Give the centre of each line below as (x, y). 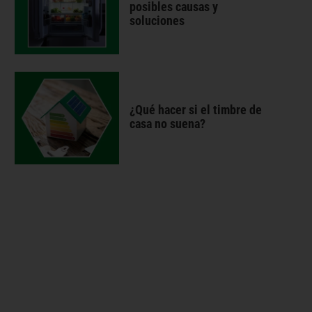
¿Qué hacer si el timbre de (196, 110)
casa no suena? (167, 124)
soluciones (157, 21)
